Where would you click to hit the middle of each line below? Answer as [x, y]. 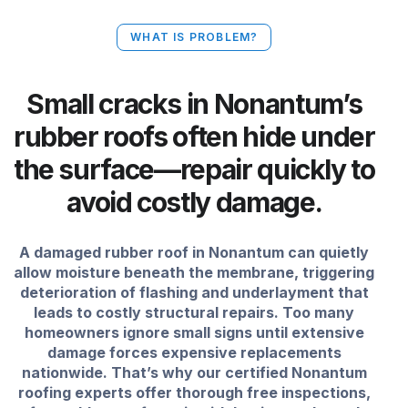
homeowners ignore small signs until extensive [194, 332]
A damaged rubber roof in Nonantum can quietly [194, 252]
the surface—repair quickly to [194, 169]
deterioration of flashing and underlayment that [194, 292]
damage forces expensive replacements [194, 352]
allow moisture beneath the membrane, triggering [194, 272]
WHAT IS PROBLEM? [194, 36]
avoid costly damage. [194, 202]
